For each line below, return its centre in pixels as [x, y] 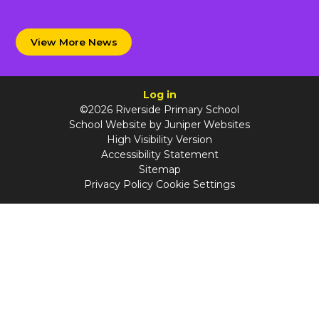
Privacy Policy [119, 184]
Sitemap [159, 169]
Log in [159, 94]
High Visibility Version [159, 139]
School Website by [117, 124]
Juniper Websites [207, 124]
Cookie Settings [195, 184]
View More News [74, 42]
